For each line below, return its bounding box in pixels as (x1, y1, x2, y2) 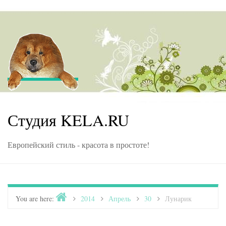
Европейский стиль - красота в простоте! (8, 139, 149, 150)
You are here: (16, 194, 54, 203)
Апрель (108, 194, 131, 203)
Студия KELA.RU (8, 109, 129, 131)
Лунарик (165, 194, 192, 203)
